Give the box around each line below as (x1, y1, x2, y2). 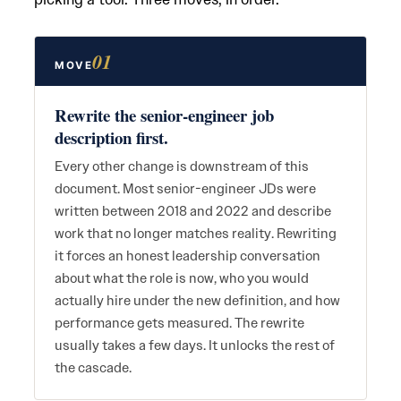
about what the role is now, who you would (55, 269, 309, 287)
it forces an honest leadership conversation (55, 247, 320, 265)
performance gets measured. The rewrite (55, 314, 304, 332)
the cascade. (55, 359, 132, 377)
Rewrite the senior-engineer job (55, 103, 274, 127)
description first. (55, 125, 168, 149)
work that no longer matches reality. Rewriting (55, 225, 337, 243)
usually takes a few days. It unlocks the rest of (55, 337, 335, 354)
